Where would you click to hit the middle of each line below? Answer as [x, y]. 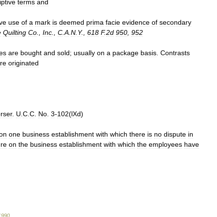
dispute [175, 134]
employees [165, 144]
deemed [72, 22]
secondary [175, 22]
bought [31, 53]
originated [23, 63]
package [125, 53]
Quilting [15, 32]
